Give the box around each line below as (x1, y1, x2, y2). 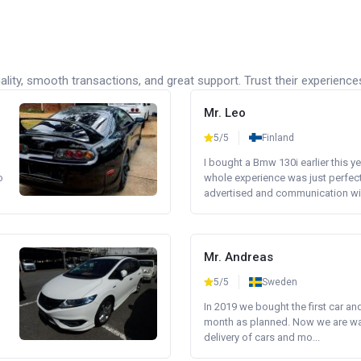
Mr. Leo (204, 106, 246, 120)
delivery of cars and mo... (204, 331, 320, 343)
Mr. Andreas (204, 250, 273, 264)
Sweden (262, 276, 297, 288)
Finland (262, 132, 294, 143)
